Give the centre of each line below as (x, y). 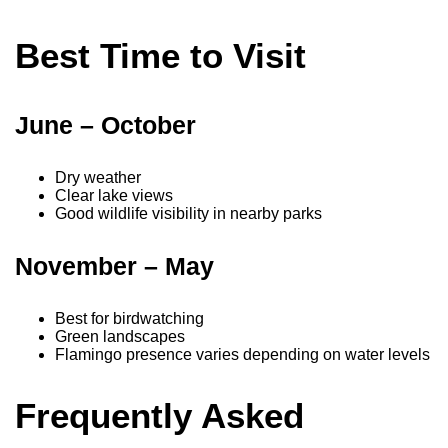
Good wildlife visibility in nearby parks (188, 213)
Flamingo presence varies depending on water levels (242, 354)
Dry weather (98, 177)
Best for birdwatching (129, 318)
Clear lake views (114, 195)
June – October (105, 124)
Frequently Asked (159, 415)
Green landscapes (120, 336)
